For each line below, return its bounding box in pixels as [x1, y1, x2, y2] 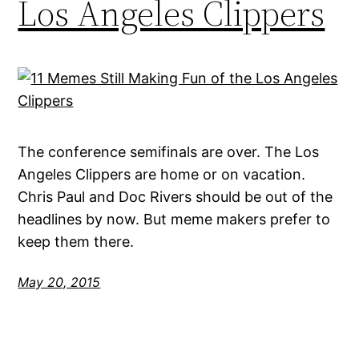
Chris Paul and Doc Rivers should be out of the [18, 188, 333, 206]
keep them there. [18, 233, 135, 251]
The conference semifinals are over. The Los [18, 143, 320, 161]
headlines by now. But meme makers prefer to [18, 211, 331, 228]
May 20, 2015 [18, 274, 101, 291]
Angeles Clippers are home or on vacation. [18, 166, 306, 184]
